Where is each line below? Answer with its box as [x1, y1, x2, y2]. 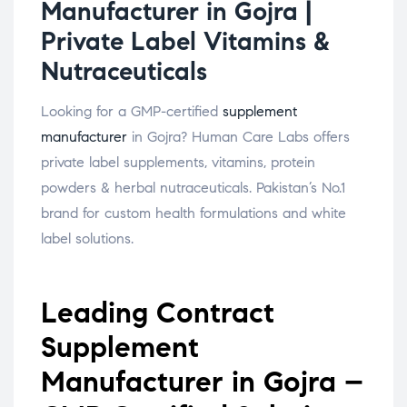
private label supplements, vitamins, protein [41, 154, 315, 172]
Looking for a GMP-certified [41, 103, 223, 121]
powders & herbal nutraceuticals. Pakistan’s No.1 [41, 179, 345, 197]
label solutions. [41, 230, 134, 248]
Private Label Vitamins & [41, 25, 330, 58]
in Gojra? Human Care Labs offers [127, 128, 350, 146]
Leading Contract [41, 294, 274, 332]
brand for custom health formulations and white [41, 204, 346, 223]
